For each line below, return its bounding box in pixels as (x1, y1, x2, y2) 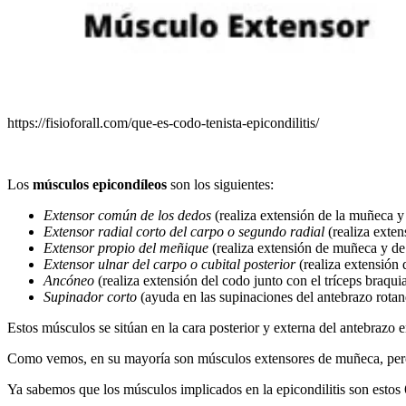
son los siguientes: (167, 176, 274, 192)
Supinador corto (43, 288, 137, 304)
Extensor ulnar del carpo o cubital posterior (43, 256, 295, 272)
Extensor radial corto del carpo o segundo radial (43, 223, 324, 239)
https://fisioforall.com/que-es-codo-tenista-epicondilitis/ (7, 114, 319, 130)
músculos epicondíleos (33, 176, 167, 192)
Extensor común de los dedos (43, 207, 211, 223)
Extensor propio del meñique (43, 239, 208, 256)
